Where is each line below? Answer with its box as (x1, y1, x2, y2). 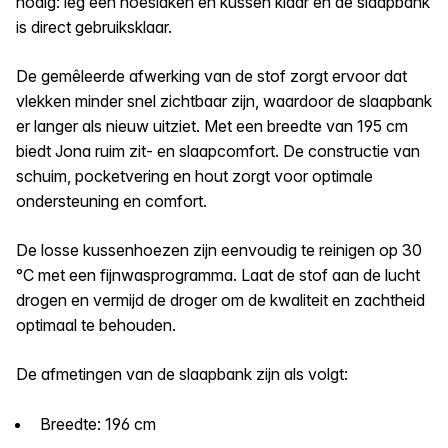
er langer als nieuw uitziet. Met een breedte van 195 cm (16, 115, 408, 136)
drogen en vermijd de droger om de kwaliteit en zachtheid (16, 289, 425, 310)
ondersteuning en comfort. (16, 190, 207, 211)
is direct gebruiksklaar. (16, 16, 172, 37)
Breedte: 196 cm (40, 413, 156, 434)
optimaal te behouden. (16, 314, 176, 335)
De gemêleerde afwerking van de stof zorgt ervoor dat (16, 65, 407, 86)
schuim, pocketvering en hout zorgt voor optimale (16, 165, 373, 186)
